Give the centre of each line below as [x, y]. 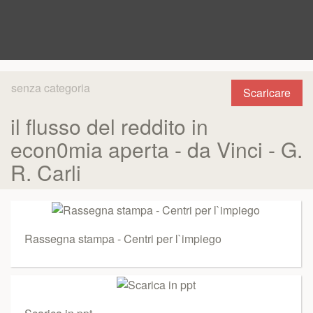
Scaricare [267, 93]
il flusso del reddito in [109, 126]
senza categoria [51, 88]
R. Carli [46, 172]
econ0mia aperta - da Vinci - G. [156, 149]
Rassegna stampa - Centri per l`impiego [123, 238]
